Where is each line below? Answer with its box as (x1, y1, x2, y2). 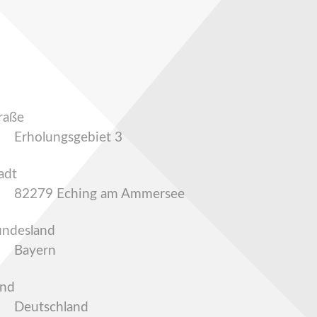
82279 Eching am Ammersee (13, 187, 185, 201)
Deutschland (13, 300, 88, 314)
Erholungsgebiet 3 (13, 130, 122, 144)
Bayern (13, 243, 56, 258)
